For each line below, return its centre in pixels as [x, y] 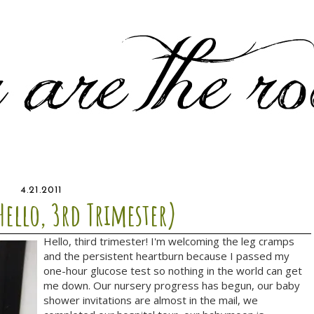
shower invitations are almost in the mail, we [151, 300]
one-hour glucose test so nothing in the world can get [173, 271]
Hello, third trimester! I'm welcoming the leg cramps [169, 241]
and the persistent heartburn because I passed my [166, 256]
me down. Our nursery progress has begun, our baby [172, 285]
